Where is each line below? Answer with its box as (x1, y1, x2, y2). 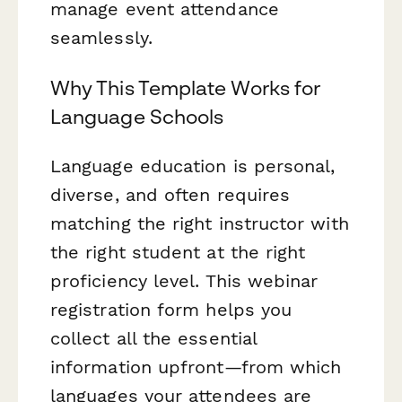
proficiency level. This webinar (50, 269, 319, 292)
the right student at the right (50, 240, 306, 263)
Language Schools (50, 104, 224, 128)
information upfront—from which (50, 355, 342, 378)
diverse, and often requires (50, 183, 291, 205)
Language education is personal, (50, 154, 336, 177)
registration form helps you (50, 298, 293, 320)
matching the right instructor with (50, 212, 349, 234)
